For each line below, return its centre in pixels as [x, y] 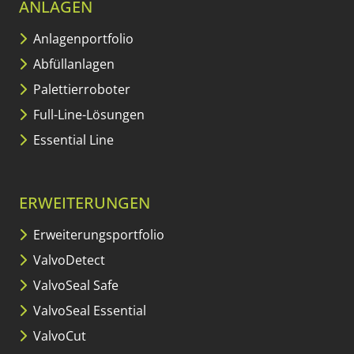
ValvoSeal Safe [74, 286]
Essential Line [72, 140]
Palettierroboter [80, 90]
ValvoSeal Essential [88, 311]
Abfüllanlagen [72, 64]
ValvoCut [58, 336]
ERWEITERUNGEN [85, 203]
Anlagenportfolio [82, 39]
